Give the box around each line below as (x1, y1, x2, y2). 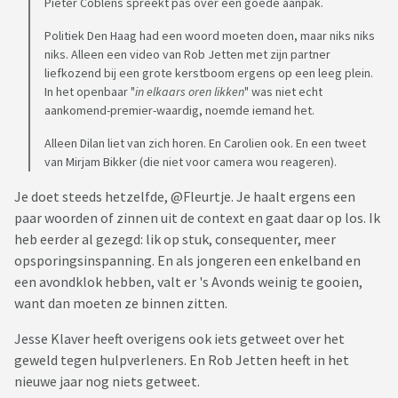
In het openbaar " (44, 84, 135, 100)
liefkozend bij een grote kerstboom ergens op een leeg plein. (44, 65, 373, 82)
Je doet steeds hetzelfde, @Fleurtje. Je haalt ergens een (14, 187, 355, 206)
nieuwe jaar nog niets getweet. (14, 372, 200, 391)
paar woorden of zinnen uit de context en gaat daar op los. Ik (14, 209, 380, 227)
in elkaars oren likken (135, 84, 244, 100)
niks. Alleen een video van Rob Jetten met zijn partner (44, 46, 330, 63)
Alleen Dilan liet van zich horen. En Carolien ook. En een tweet (44, 135, 366, 152)
